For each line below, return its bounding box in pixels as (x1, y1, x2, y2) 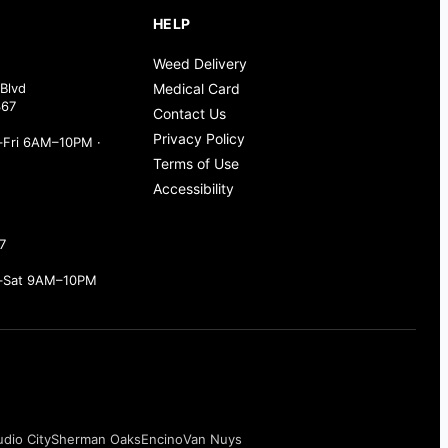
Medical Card (152, 80, 240, 98)
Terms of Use (152, 155, 239, 173)
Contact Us (152, 105, 226, 123)
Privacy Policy (152, 130, 245, 148)
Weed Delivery (152, 55, 247, 73)
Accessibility (152, 180, 234, 198)
